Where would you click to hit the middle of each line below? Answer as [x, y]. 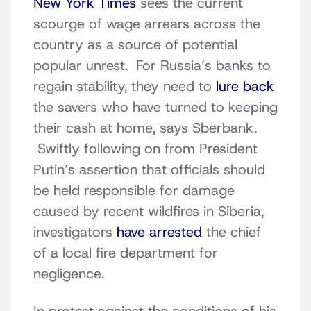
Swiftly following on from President [145, 149]
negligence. [69, 274]
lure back [245, 86]
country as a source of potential [135, 45]
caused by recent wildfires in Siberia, [149, 211]
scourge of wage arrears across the [147, 24]
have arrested [159, 232]
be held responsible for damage [134, 191]
